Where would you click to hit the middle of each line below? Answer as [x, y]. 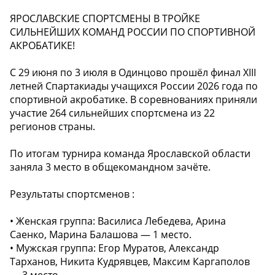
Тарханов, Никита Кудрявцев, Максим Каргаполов [130, 262]
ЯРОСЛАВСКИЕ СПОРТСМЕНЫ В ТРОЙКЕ [105, 19]
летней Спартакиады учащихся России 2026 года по [134, 86]
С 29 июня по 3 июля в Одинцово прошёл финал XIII [133, 73]
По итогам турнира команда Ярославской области [130, 154]
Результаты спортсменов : [72, 194]
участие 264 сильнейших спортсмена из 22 [112, 113]
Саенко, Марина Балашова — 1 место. [101, 235]
